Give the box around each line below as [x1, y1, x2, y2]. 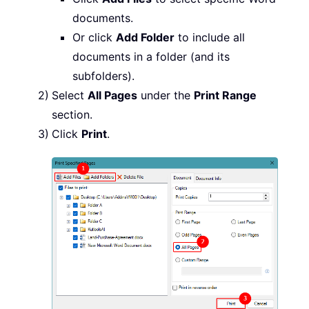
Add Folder [116, 30, 175, 45]
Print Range [194, 88, 257, 103]
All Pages [88, 88, 137, 103]
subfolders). [72, 69, 134, 83]
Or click [72, 30, 116, 45]
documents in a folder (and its [72, 50, 230, 64]
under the [137, 88, 194, 103]
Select [52, 88, 88, 103]
